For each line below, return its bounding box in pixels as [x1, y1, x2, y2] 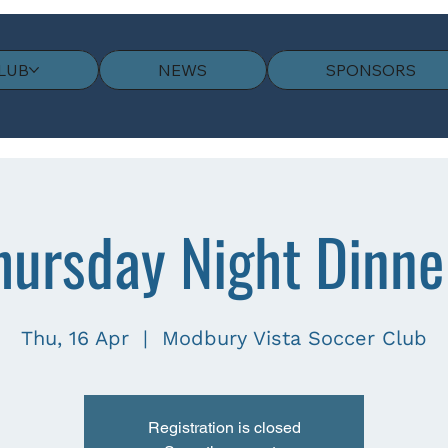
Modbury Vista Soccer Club [162, 326, 427, 351]
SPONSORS [326, 59, 417, 80]
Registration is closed [147, 418, 301, 438]
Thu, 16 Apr [21, 326, 129, 351]
